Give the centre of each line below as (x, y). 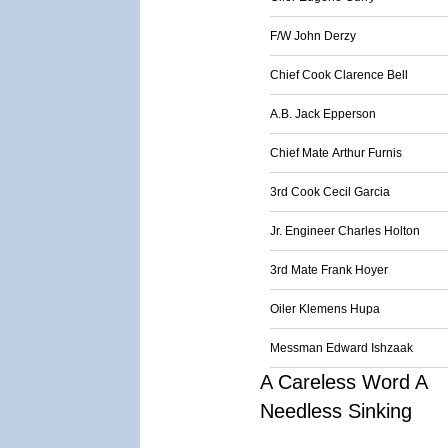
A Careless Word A (343, 382)
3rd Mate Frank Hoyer (329, 270)
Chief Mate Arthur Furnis (336, 153)
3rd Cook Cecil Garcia (330, 192)
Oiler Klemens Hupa (325, 309)
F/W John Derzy (313, 36)
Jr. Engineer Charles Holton (345, 231)
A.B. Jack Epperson (323, 114)
